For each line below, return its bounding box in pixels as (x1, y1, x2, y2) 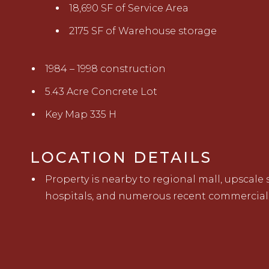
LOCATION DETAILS (30, 148, 212, 167)
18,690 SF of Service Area (69, 2, 189, 14)
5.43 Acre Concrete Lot (45, 86, 157, 98)
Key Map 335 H (45, 109, 116, 121)
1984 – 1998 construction (45, 63, 166, 75)
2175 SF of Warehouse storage (69, 25, 217, 37)
